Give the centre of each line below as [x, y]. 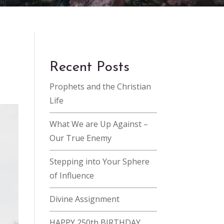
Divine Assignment [84, 199]
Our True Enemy [80, 138]
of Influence [71, 175]
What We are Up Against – [98, 124]
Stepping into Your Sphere [99, 161]
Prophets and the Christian [100, 86]
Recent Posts [89, 67]
